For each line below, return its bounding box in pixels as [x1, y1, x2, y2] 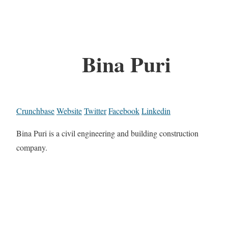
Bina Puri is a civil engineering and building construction [16, 128, 198, 139]
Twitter [84, 105, 106, 117]
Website [56, 105, 82, 117]
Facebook [108, 105, 139, 117]
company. [16, 142, 47, 153]
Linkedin [141, 105, 170, 117]
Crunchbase [16, 105, 54, 117]
